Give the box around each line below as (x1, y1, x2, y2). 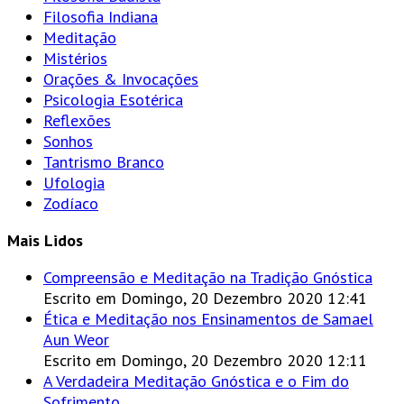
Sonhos (43, 130, 93, 151)
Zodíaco (43, 192, 98, 214)
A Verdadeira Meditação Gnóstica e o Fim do (43, 370, 349, 391)
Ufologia (43, 171, 105, 193)
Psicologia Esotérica (43, 88, 183, 110)
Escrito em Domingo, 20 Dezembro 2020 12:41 (43, 287, 367, 308)
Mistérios (43, 47, 107, 69)
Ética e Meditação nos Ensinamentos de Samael (43, 308, 373, 329)
